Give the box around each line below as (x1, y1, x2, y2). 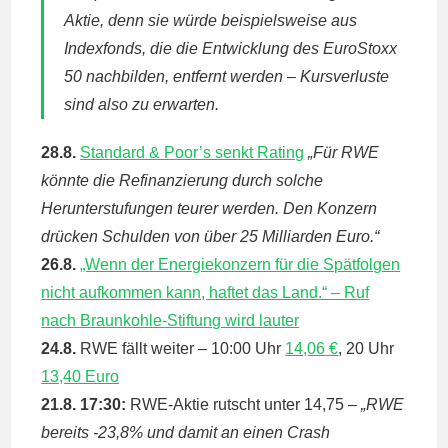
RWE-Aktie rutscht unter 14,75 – (126, 396, 362, 413)
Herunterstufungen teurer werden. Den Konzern (41, 200, 378, 217)
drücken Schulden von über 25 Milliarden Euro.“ (41, 228, 380, 245)
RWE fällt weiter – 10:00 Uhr (76, 340, 286, 357)
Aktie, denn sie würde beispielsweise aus (64, 12, 358, 29)
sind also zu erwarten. (64, 96, 220, 113)
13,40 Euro (41, 368, 120, 385)
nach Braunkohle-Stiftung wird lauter (41, 312, 300, 329)
